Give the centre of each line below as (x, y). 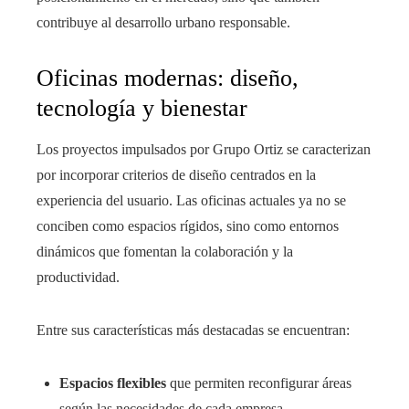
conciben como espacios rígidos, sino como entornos (188, 226)
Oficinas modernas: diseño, (168, 79)
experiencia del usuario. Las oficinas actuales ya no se (191, 201)
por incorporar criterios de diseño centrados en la (176, 175)
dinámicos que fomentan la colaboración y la (165, 252)
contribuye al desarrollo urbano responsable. (163, 23)
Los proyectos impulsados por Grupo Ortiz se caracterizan (204, 150)
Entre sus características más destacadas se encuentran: (193, 330)
